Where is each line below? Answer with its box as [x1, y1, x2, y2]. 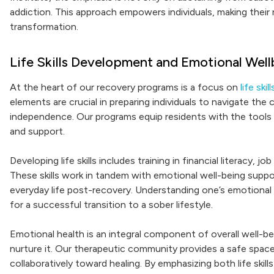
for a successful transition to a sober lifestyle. [10, 199, 213, 210]
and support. [10, 125, 65, 137]
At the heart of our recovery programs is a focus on [10, 81, 240, 93]
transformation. [10, 21, 78, 32]
